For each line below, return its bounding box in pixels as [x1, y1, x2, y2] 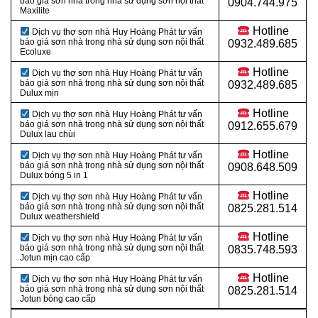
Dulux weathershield [20, 212, 99, 222]
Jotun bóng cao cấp [20, 294, 96, 305]
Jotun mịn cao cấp [20, 253, 90, 263]
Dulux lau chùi [20, 129, 75, 140]
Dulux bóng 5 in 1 [20, 170, 88, 181]
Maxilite [20, 6, 50, 16]
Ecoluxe [20, 47, 51, 57]
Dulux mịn [20, 88, 59, 99]
